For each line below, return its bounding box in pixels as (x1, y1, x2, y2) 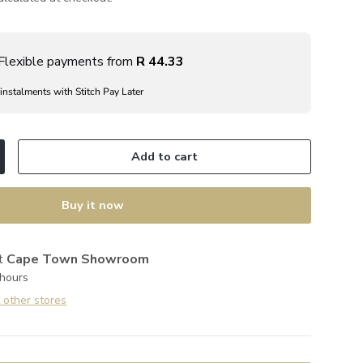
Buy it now (61, 197, 124, 214)
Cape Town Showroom (6, 250, 150, 269)
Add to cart (130, 148, 198, 165)
